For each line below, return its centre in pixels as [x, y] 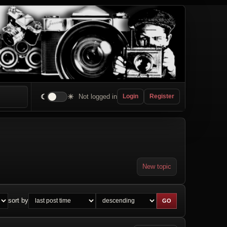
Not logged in [98, 96]
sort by [18, 201]
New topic [157, 166]
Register [162, 97]
